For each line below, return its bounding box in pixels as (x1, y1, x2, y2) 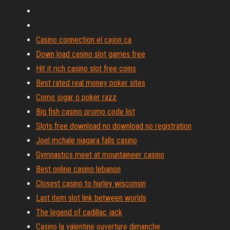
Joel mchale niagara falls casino (36, 136, 137, 145)
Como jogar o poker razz (36, 92, 117, 102)
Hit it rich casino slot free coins (36, 64, 136, 73)
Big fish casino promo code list (36, 107, 135, 117)
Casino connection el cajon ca (36, 35, 131, 45)
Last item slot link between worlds (36, 193, 146, 203)
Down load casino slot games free (36, 49, 145, 59)
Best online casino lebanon (36, 164, 121, 174)
